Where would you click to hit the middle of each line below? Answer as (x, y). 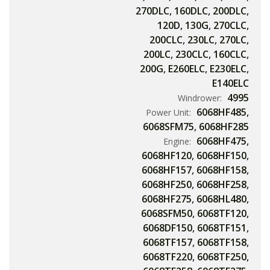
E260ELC (187, 69)
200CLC (166, 40)
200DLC (230, 11)
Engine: (178, 142)
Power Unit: (170, 113)
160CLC (230, 55)
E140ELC (231, 83)
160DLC (191, 11)
